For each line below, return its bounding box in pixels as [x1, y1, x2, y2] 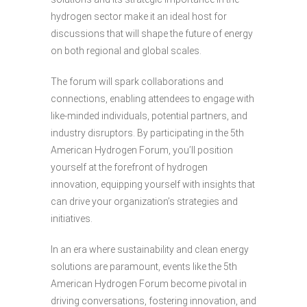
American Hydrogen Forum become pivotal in [51, 278, 247, 290]
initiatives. [51, 213, 93, 225]
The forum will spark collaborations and [51, 76, 223, 88]
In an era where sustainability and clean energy [51, 244, 249, 256]
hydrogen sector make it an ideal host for [51, 11, 227, 23]
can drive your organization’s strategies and [51, 196, 238, 208]
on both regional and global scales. [51, 45, 201, 57]
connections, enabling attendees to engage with [51, 93, 254, 105]
